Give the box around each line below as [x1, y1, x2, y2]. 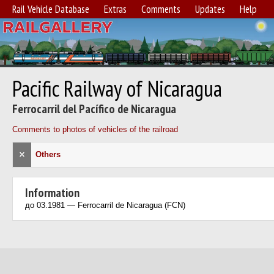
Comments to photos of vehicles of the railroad [12, 125, 178, 134]
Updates [195, 2, 225, 16]
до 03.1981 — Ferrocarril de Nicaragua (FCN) [25, 201, 185, 210]
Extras [104, 2, 127, 16]
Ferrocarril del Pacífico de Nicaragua [12, 101, 176, 117]
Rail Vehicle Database [12, 2, 89, 16]
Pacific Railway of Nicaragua [12, 74, 222, 103]
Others [35, 150, 61, 159]
